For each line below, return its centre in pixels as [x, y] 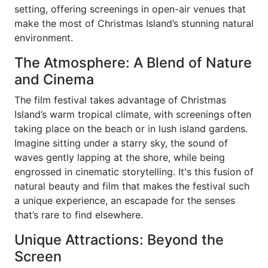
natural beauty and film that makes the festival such [132, 186]
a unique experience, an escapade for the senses [125, 200]
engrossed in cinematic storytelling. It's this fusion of [134, 172]
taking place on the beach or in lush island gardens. [131, 129]
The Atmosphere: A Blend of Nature [133, 63]
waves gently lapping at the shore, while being [120, 157]
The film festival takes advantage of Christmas [120, 100]
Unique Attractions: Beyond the [119, 240]
